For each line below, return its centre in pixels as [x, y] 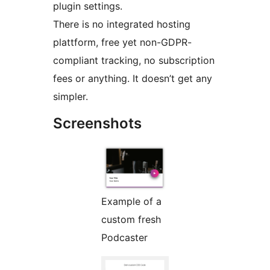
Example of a [131, 201]
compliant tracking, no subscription [134, 61]
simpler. [71, 97]
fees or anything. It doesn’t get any [133, 79]
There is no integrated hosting [122, 24]
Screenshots [97, 124]
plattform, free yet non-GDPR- [122, 42]
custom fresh [131, 219]
